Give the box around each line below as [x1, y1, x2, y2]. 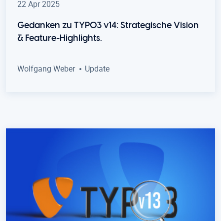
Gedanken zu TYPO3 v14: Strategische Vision [17, 21, 199, 30]
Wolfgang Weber [17, 63, 75, 74]
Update [85, 63, 110, 74]
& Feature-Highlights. [17, 34, 102, 43]
